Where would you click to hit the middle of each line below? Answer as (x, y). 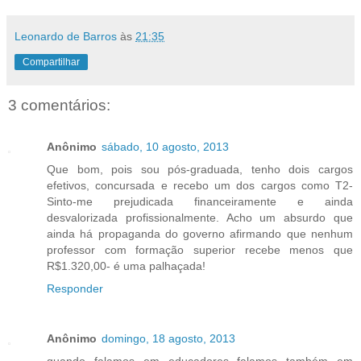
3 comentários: (59, 105)
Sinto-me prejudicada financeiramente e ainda (200, 202)
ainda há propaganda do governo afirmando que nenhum (200, 234)
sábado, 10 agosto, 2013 (165, 147)
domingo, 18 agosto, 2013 (168, 339)
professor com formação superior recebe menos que (200, 250)
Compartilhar (51, 62)
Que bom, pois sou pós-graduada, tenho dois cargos (200, 170)
